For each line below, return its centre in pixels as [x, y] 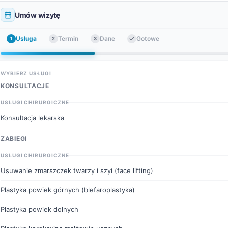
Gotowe [148, 38]
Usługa [26, 38]
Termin [68, 38]
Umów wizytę [37, 15]
